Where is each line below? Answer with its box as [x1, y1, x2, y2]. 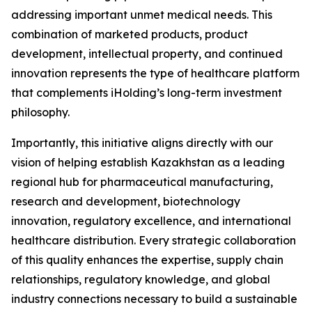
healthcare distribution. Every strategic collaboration [11, 233, 296, 247]
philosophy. [11, 105, 70, 119]
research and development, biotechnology [11, 194, 240, 208]
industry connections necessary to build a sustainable [11, 292, 297, 306]
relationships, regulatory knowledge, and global [11, 272, 270, 286]
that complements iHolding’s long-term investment [11, 86, 282, 100]
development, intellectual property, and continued [11, 47, 283, 61]
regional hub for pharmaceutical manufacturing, [11, 175, 273, 189]
